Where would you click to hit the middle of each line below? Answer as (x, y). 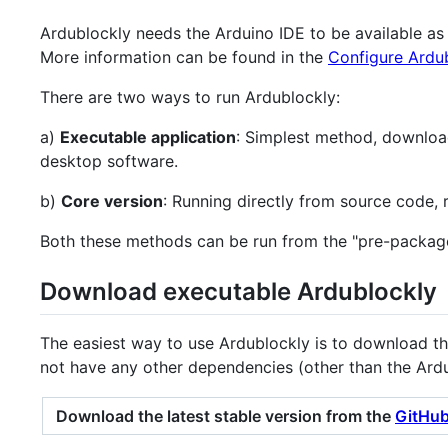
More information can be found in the (184, 57)
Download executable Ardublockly (238, 292)
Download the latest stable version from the (225, 416)
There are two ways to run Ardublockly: (190, 97)
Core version (112, 201)
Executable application (148, 137)
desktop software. (109, 161)
